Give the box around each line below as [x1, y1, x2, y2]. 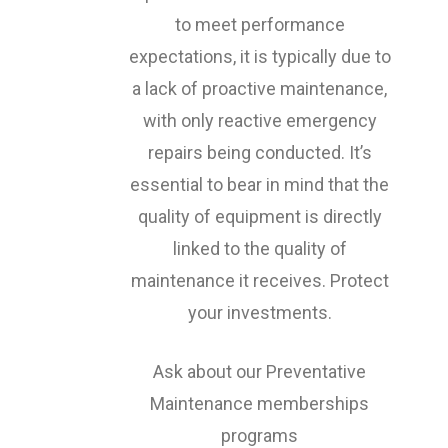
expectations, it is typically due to [128, 46, 391, 68]
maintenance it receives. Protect [130, 270, 389, 292]
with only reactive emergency [142, 110, 377, 132]
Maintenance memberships [150, 393, 370, 415]
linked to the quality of [172, 238, 347, 260]
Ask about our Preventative [153, 361, 367, 383]
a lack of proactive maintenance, [132, 78, 388, 100]
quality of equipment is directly [137, 206, 382, 228]
